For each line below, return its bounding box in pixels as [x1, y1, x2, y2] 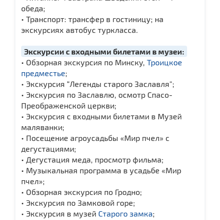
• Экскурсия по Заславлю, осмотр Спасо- [21, 89, 172, 99]
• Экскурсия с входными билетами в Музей [21, 111, 182, 121]
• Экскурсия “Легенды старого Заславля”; [21, 79, 174, 88]
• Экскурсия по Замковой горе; [21, 197, 135, 207]
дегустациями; [21, 143, 76, 153]
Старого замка [98, 208, 153, 218]
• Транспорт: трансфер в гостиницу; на [21, 14, 164, 24]
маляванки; [21, 122, 64, 132]
